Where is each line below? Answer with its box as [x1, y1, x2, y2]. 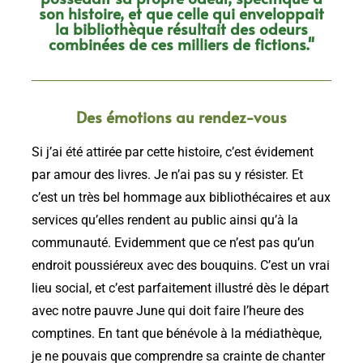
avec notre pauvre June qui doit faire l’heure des [32, 304, 304, 319]
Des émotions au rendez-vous [76, 106, 287, 128]
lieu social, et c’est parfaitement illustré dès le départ [32, 281, 329, 297]
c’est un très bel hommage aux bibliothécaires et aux [32, 190, 331, 206]
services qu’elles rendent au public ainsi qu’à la [32, 213, 298, 228]
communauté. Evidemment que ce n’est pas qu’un [32, 236, 314, 251]
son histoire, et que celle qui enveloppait [39, 2, 324, 24]
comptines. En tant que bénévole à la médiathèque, [32, 327, 322, 342]
